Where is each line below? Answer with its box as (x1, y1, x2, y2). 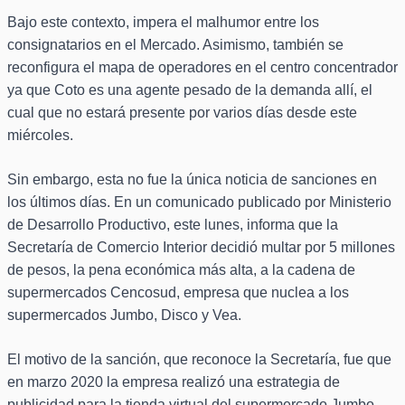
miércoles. (7, 127, 73, 144)
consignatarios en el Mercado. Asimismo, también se (7, 37, 344, 53)
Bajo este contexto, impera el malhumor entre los (7, 14, 319, 31)
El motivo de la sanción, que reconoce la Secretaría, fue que (7, 352, 391, 368)
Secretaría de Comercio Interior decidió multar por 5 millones (7, 240, 395, 256)
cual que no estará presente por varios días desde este (7, 105, 357, 121)
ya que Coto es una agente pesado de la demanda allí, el (7, 82, 372, 99)
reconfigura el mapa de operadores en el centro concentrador (7, 60, 398, 76)
